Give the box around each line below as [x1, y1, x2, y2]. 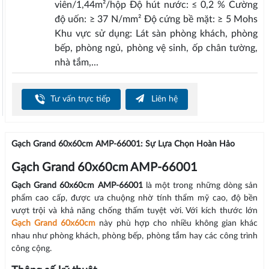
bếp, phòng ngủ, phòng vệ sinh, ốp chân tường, [54, 43, 258, 53]
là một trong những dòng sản [142, 181, 258, 190]
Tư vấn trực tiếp [47, 94, 110, 103]
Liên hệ [148, 94, 178, 103]
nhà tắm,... [54, 58, 98, 68]
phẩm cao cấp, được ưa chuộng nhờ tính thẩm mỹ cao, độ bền [11, 194, 258, 203]
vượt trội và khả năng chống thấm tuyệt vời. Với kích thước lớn [11, 207, 258, 216]
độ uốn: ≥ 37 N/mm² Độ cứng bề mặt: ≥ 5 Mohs [54, 14, 258, 25]
